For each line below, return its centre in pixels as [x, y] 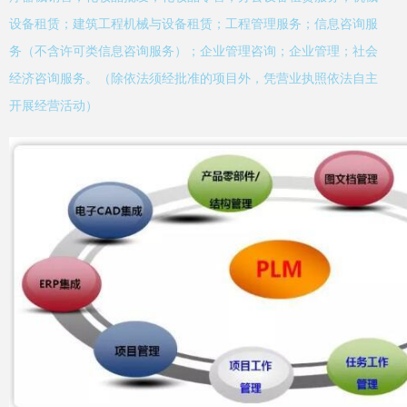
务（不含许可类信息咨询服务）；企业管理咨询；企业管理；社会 [194, 51]
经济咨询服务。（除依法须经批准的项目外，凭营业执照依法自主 [194, 78]
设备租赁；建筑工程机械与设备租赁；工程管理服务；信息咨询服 [194, 24]
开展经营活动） [54, 105]
